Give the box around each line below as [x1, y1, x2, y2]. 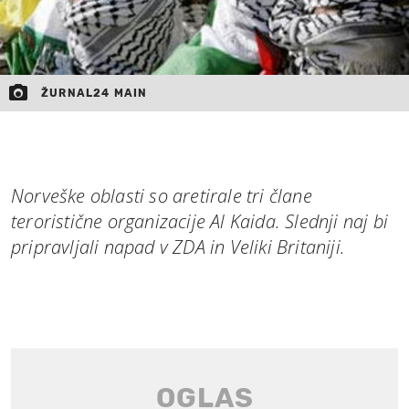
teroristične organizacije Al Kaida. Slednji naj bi [11, 208, 389, 234]
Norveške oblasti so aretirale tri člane [11, 183, 312, 208]
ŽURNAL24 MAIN [41, 86, 148, 100]
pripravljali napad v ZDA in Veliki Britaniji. [11, 234, 346, 259]
